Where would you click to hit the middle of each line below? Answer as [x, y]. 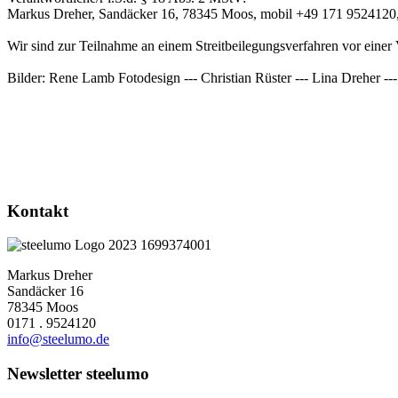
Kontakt [38, 211]
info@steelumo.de [58, 339]
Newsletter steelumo [78, 374]
